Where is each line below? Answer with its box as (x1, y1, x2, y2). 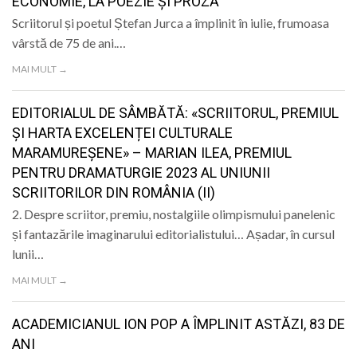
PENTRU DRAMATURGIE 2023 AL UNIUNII (12, 164, 270, 182)
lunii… (12, 246, 44, 262)
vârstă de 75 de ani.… (12, 35, 126, 51)
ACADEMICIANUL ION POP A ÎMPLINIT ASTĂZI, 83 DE (12, 316, 345, 333)
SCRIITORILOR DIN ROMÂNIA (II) (12, 184, 215, 202)
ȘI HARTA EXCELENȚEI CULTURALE (12, 124, 233, 142)
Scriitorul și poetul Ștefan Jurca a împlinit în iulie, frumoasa (12, 15, 329, 31)
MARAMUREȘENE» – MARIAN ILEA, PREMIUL (12, 144, 292, 162)
